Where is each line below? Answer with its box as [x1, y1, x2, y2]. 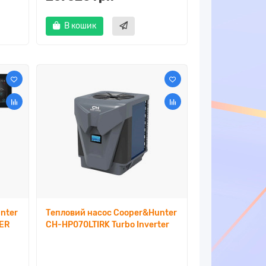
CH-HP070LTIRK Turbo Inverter [45, 220, 169, 230]
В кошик [64, 21, 96, 31]
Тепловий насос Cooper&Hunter [45, 208, 177, 218]
